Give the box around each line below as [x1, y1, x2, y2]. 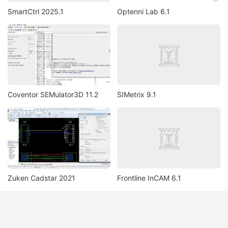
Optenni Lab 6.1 [117, 7, 170, 16]
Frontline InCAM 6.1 [117, 173, 182, 182]
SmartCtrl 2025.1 [8, 7, 64, 16]
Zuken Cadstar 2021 [8, 173, 75, 182]
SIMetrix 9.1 [117, 90, 157, 99]
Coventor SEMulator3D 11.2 [8, 90, 98, 99]
